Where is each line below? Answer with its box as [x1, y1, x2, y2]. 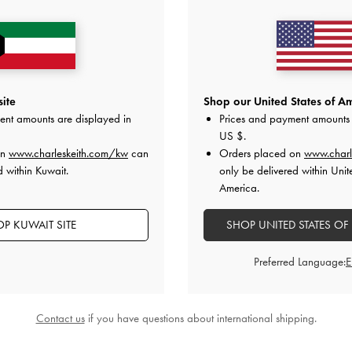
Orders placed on [219, 146, 304, 160]
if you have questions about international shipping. [84, 311, 317, 325]
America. [219, 181, 259, 195]
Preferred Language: [253, 255, 346, 269]
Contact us [35, 311, 85, 325]
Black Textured [85, 317, 152, 332]
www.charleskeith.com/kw [9, 146, 128, 160]
